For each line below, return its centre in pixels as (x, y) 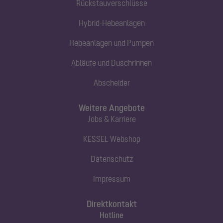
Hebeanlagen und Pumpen (111, 43)
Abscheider (111, 82)
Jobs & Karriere (111, 119)
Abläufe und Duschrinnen (111, 62)
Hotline (111, 215)
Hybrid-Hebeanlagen (111, 23)
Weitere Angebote (111, 108)
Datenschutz (111, 159)
